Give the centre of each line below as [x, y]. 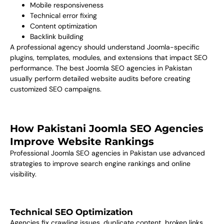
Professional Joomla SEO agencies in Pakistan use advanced [107, 153]
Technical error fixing [63, 16]
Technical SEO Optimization [71, 212]
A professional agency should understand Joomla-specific [105, 47]
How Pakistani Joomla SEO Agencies [107, 128]
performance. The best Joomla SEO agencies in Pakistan [101, 68]
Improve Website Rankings [82, 141]
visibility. [23, 174]
